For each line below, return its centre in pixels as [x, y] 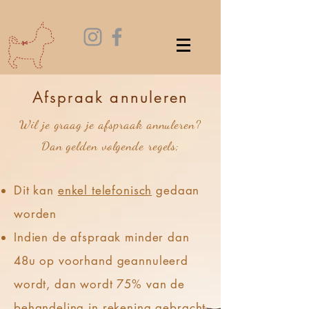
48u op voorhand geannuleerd [101, 261]
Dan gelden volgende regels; [110, 146]
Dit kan [36, 190]
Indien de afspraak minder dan [102, 237]
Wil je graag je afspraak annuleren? [110, 124]
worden [36, 214]
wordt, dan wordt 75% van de [99, 284]
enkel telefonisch [105, 190]
